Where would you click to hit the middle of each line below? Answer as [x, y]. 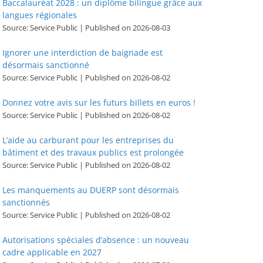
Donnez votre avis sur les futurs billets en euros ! [99, 102]
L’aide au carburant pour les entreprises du [88, 140]
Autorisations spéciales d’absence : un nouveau [96, 240]
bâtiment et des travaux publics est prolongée [93, 152]
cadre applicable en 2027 [52, 252]
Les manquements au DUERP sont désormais [91, 190]
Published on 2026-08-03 [128, 28]
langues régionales [40, 15]
